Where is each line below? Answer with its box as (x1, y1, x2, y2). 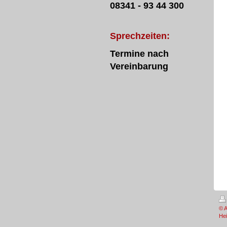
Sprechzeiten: (110, 31, 170, 41)
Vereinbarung (110, 61, 168, 71)
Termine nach (110, 49, 169, 59)
